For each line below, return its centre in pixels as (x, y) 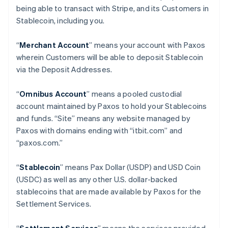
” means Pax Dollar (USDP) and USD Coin (130, 167)
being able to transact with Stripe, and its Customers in (113, 8)
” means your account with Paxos (147, 45)
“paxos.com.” (40, 142)
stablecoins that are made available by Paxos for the (109, 191)
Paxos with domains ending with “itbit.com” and (99, 130)
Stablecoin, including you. (61, 20)
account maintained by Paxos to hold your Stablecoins (112, 106)
